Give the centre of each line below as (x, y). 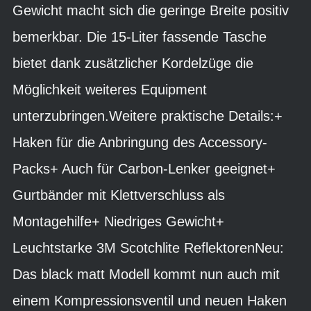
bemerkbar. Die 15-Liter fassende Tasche (140, 37)
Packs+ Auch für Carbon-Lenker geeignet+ (144, 169)
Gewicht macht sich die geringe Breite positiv (151, 10)
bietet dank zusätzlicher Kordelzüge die (133, 63)
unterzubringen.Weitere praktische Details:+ (148, 116)
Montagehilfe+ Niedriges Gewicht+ (118, 221)
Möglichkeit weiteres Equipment (110, 90)
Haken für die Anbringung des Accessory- (140, 142)
